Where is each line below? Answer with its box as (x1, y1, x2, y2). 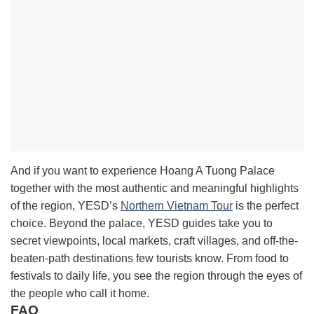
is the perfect (233, 200, 299, 212)
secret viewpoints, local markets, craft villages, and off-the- (11, 235, 298, 247)
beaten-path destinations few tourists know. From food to (11, 252, 289, 265)
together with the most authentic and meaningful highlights (11, 182, 299, 195)
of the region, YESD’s (11, 200, 121, 212)
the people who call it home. (11, 287, 149, 300)
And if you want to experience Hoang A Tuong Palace (11, 165, 275, 177)
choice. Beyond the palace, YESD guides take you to (11, 217, 273, 230)
